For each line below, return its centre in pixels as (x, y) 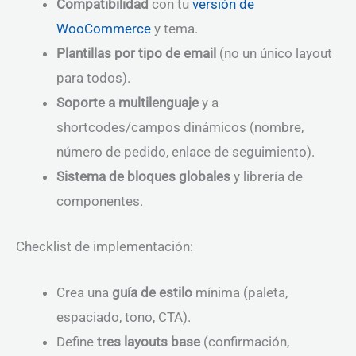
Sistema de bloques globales (143, 177)
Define (77, 342)
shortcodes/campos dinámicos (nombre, (180, 128)
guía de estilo (152, 292)
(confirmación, (245, 342)
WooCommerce (104, 29)
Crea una (84, 292)
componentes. (100, 201)
